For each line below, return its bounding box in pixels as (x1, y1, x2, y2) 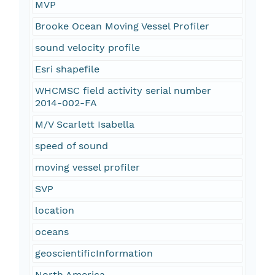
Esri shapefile (34, 63, 99, 76)
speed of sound (34, 140, 108, 152)
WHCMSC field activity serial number (34, 85, 211, 97)
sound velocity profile (34, 42, 140, 54)
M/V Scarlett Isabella (34, 118, 134, 131)
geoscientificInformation (34, 247, 153, 260)
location (34, 204, 74, 217)
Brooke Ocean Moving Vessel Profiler (34, 20, 209, 33)
